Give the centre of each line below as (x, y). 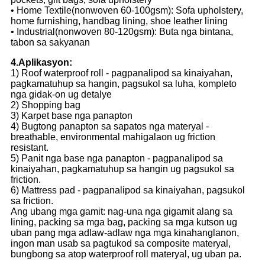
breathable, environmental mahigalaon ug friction (113, 137)
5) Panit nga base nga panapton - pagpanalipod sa (117, 159)
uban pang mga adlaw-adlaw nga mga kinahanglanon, (125, 233)
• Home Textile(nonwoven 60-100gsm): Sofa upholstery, (127, 11)
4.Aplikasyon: (41, 63)
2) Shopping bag (46, 105)
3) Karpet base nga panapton (72, 116)
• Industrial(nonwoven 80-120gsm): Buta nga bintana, (122, 32)
